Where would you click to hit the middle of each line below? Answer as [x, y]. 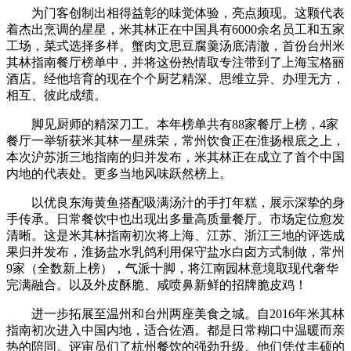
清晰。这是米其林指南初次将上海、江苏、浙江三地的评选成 [175, 235]
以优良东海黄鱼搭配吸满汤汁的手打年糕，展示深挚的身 [175, 202]
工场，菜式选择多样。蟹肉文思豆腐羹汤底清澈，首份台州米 [175, 45]
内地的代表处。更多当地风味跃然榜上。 [119, 173]
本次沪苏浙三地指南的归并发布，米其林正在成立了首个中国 [175, 157]
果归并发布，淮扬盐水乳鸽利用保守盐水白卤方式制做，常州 [175, 251]
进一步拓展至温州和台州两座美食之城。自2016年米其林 [175, 313]
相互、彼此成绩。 [56, 95]
